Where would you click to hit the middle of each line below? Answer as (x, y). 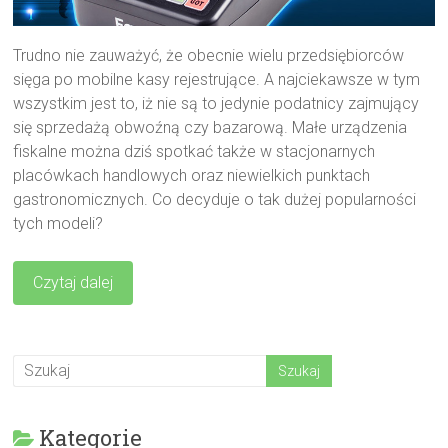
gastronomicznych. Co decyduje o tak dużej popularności (215, 199)
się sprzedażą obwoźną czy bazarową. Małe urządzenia (210, 127)
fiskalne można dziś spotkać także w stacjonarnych (194, 151)
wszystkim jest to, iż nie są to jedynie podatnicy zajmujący (216, 103)
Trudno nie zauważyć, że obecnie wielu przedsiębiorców (209, 55)
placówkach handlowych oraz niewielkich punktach (192, 175)
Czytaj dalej (73, 282)
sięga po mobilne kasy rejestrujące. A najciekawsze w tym (217, 79)
